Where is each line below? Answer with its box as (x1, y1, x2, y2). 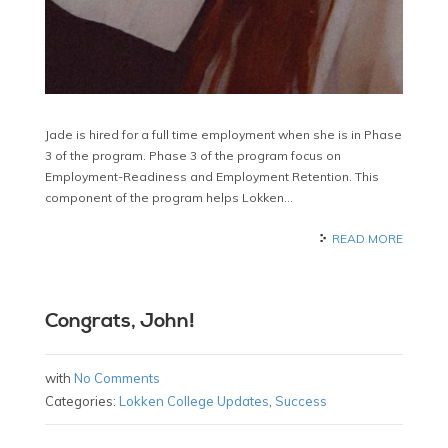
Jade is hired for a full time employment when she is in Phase (44, 127, 402, 143)
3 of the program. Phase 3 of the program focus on (44, 148, 341, 164)
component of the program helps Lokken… (44, 190, 293, 206)
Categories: (44, 393, 119, 410)
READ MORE (332, 231, 404, 247)
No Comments (73, 370, 160, 387)
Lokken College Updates (118, 393, 269, 410)
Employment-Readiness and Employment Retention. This (44, 169, 379, 185)
